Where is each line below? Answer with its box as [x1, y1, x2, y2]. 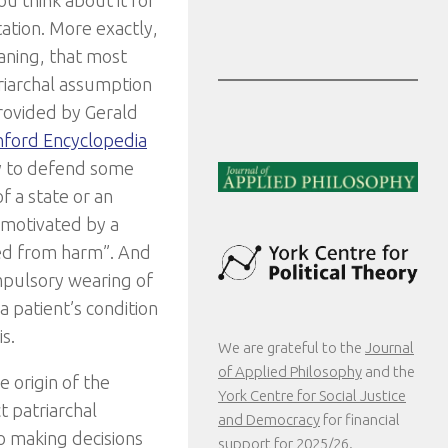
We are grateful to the [218, 338, 365, 356]
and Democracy [218, 410, 320, 428]
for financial [320, 410, 400, 428]
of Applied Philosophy [218, 362, 362, 380]
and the [362, 362, 415, 380]
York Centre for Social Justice [218, 386, 406, 404]
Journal [365, 338, 414, 356]
